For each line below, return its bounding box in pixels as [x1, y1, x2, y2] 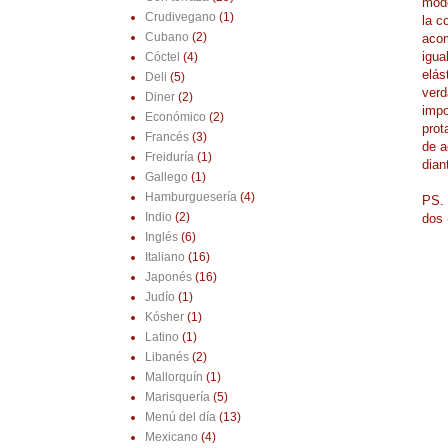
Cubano [144, 30, 189, 45]
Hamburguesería [144, 190, 237, 205]
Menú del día [144, 410, 216, 425]
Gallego [144, 170, 188, 185]
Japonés [144, 270, 192, 285]
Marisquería [144, 390, 210, 405]
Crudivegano [144, 10, 216, 25]
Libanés [144, 350, 189, 365]
